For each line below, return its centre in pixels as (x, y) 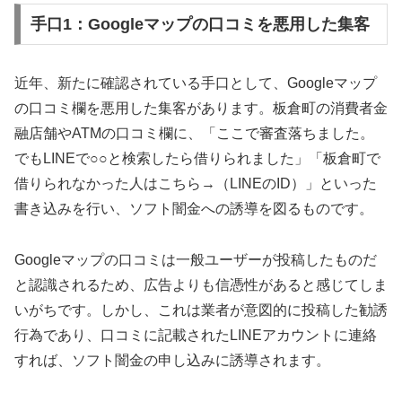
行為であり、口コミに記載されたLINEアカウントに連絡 (196, 335)
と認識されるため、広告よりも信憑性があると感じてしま (201, 284)
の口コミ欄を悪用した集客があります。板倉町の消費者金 (201, 108)
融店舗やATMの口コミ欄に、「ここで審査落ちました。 (194, 133)
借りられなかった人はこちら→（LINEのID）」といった (196, 183)
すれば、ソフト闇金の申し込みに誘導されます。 (172, 360)
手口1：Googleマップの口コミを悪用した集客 (200, 24)
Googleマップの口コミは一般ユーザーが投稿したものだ (196, 259)
